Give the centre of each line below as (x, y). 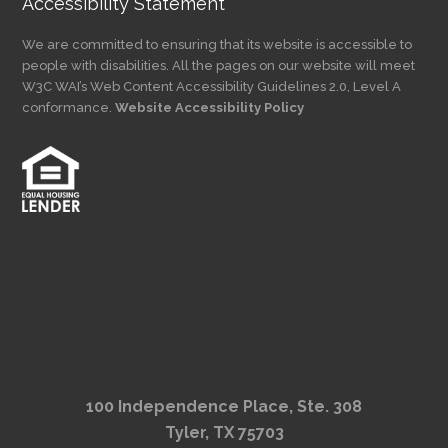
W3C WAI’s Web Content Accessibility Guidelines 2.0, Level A (212, 87)
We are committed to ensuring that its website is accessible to (217, 45)
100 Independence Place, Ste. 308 (224, 407)
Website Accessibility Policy (210, 108)
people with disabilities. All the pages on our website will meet (219, 66)
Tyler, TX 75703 (224, 433)
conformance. (69, 108)
